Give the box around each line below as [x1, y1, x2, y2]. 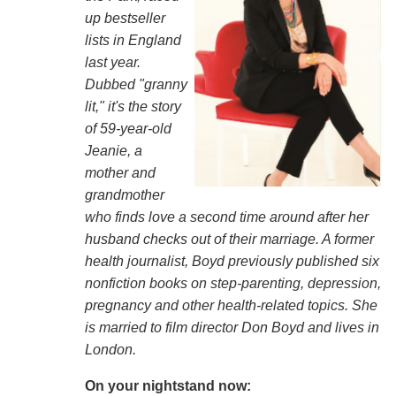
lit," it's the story [84, 99, 181, 115]
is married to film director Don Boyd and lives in [84, 320, 379, 336]
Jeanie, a [84, 143, 142, 159]
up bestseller [84, 11, 165, 27]
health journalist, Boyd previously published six [84, 254, 379, 270]
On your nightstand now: [84, 378, 251, 394]
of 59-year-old [84, 121, 171, 137]
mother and [84, 165, 156, 181]
